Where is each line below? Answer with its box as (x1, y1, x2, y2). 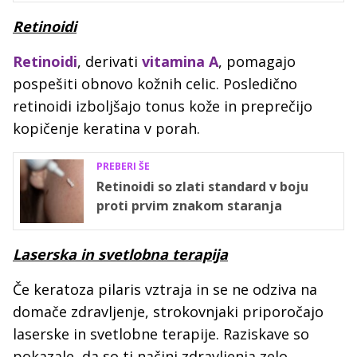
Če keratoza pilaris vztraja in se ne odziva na (13, 280, 317, 300)
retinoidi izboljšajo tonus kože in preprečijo (13, 96, 312, 116)
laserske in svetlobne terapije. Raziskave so (13, 324, 309, 344)
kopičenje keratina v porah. (13, 119, 204, 139)
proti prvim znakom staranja (96, 197, 282, 215)
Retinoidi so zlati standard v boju (96, 178, 308, 196)
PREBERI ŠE (96, 159, 150, 174)
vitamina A (142, 52, 218, 72)
